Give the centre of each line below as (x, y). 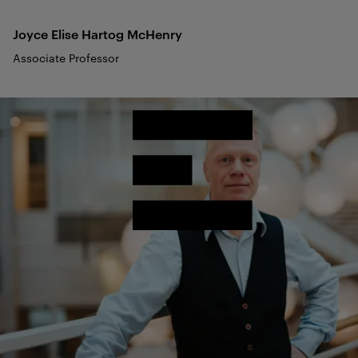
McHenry (155, 34)
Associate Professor (66, 58)
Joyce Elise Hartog (68, 34)
